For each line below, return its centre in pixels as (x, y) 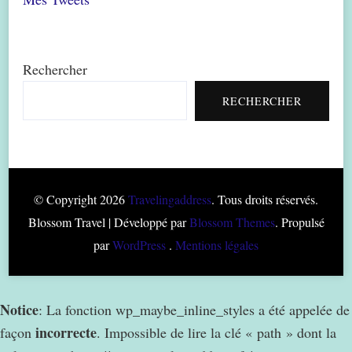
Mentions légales (217, 244)
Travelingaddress (170, 199)
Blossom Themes (232, 222)
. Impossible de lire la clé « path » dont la (216, 332)
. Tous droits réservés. (265, 199)
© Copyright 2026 (81, 199)
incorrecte (66, 332)
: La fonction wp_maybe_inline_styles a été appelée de (194, 309)
